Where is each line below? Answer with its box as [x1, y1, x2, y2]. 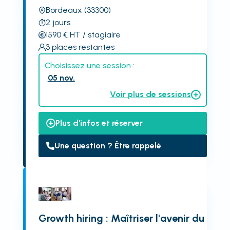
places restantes [51, 42, 114, 52]
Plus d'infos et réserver [55, 118, 143, 128]
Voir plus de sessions [110, 89, 191, 99]
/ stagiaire [80, 30, 121, 40]
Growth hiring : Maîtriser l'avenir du [38, 212, 204, 224]
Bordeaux [45, 5, 82, 15]
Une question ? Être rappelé [54, 141, 161, 150]
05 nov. [47, 73, 75, 83]
